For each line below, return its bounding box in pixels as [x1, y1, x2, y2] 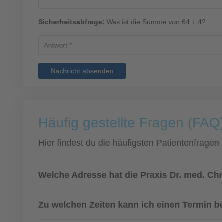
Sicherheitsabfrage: [38, 18, 105, 26]
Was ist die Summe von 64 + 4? [105, 18, 206, 26]
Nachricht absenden [51, 67, 113, 75]
